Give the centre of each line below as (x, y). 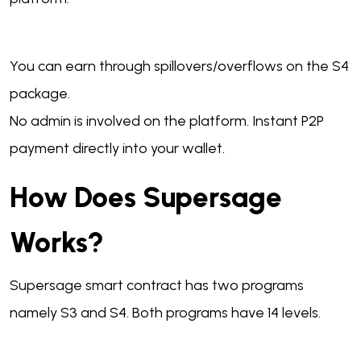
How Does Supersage (146, 198)
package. (40, 94)
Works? (57, 243)
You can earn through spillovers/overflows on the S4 (179, 66)
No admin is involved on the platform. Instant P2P (167, 121)
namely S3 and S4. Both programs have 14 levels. (167, 313)
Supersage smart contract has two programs (157, 286)
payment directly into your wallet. (117, 149)
